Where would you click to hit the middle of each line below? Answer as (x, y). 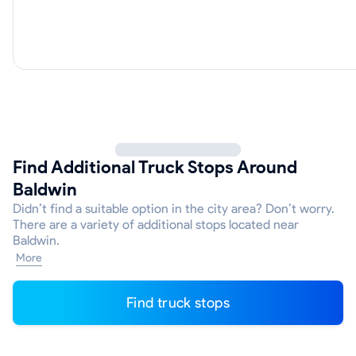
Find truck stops (182, 303)
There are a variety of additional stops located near (156, 224)
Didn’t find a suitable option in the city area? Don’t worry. (174, 209)
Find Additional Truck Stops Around (155, 167)
